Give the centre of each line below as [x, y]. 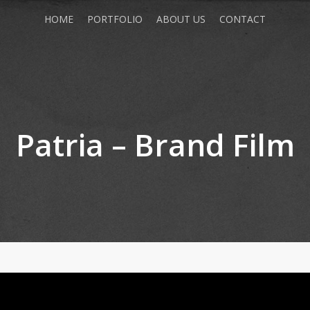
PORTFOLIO [115, 19]
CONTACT [243, 19]
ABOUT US [181, 19]
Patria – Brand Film [155, 145]
